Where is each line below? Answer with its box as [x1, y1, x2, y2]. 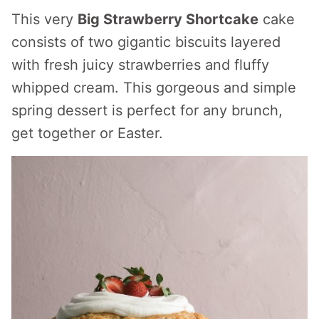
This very [11, 11, 78, 28]
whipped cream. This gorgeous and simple [11, 79, 296, 96]
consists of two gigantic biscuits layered [11, 33, 281, 51]
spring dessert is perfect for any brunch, [11, 102, 283, 119]
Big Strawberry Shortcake [78, 11, 258, 28]
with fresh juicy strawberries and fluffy [11, 56, 269, 73]
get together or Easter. [11, 125, 163, 142]
